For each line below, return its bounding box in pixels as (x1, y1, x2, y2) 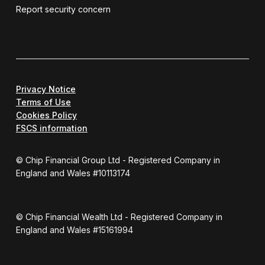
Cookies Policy (15, 109, 77, 120)
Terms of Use (15, 96, 71, 107)
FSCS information (15, 122, 88, 133)
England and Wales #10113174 (15, 167, 130, 178)
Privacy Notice (15, 83, 76, 94)
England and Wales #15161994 (15, 224, 133, 235)
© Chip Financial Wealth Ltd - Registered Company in (15, 211, 222, 222)
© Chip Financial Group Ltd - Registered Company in (15, 154, 220, 165)
